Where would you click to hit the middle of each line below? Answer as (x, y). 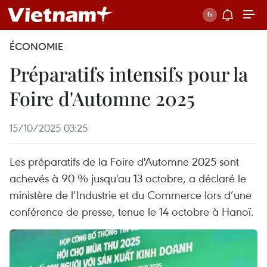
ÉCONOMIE (36, 46)
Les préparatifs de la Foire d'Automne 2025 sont (124, 161)
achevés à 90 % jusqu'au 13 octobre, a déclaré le (128, 178)
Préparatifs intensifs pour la (129, 74)
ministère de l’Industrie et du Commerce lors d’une (131, 195)
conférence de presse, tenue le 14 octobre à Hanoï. (132, 211)
